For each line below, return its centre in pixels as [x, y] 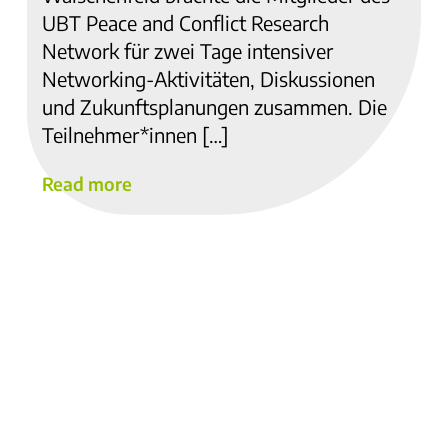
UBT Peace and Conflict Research [185, 22]
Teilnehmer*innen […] [135, 134]
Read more [87, 183]
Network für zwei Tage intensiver [187, 50]
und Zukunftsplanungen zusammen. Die [214, 106]
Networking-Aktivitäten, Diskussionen [208, 78]
